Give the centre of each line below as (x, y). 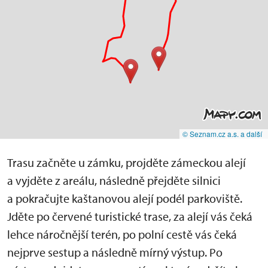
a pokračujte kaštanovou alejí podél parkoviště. (125, 198)
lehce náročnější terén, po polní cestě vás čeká (122, 234)
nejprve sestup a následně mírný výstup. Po (115, 252)
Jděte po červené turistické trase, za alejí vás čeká (130, 216)
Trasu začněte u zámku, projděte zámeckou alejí (127, 162)
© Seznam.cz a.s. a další (222, 133)
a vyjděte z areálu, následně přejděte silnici (114, 180)
